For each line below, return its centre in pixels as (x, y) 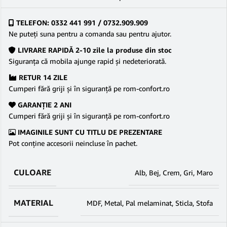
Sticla (184, 203)
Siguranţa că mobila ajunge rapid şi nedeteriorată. (87, 61)
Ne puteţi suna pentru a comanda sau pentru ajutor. (90, 34)
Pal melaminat (149, 203)
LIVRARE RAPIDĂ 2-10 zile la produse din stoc (94, 50)
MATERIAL (33, 203)
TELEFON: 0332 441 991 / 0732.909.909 (81, 23)
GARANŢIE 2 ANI (44, 105)
